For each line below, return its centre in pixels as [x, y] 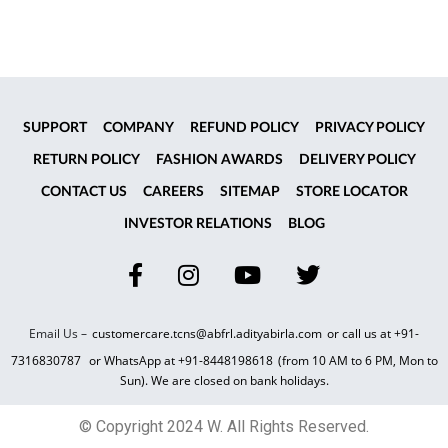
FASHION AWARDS [219, 159]
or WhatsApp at [133, 360]
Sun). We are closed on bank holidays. [224, 380]
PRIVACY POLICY [370, 127]
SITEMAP [249, 191]
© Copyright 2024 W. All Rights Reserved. [224, 426]
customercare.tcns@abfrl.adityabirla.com [207, 333]
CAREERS [173, 191]
